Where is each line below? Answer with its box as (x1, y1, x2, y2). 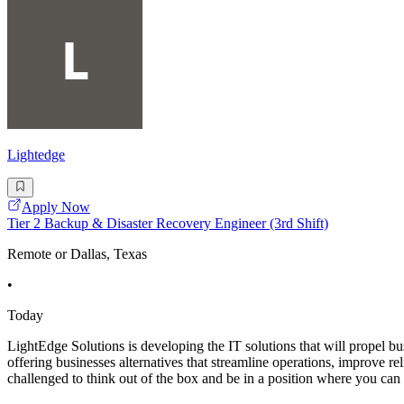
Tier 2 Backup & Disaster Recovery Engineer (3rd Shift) (7, 215, 328, 231)
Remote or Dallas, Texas (7, 245, 147, 262)
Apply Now (22, 198, 90, 215)
